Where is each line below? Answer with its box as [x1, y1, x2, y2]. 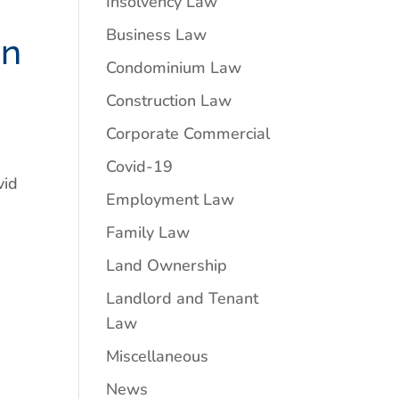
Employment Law [106, 189, 235, 210]
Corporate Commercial [106, 123, 271, 144]
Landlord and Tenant [106, 288, 259, 309]
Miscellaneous [106, 346, 209, 367]
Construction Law [106, 90, 232, 111]
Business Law [106, 24, 208, 45]
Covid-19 [106, 156, 174, 177]
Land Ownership [106, 255, 228, 276]
